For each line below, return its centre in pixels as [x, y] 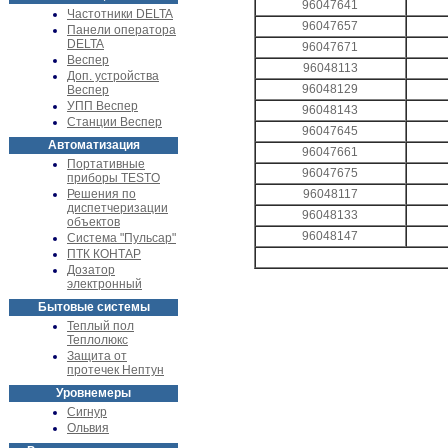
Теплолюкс [97, 340]
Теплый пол [100, 326]
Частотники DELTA [120, 14]
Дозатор [91, 270]
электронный [104, 284]
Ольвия [88, 428]
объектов [93, 222]
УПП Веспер [102, 106]
